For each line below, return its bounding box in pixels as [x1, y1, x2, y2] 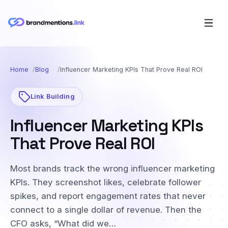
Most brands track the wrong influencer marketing [10, 163, 215, 174]
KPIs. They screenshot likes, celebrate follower [10, 177, 201, 187]
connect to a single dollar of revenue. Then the [10, 204, 202, 215]
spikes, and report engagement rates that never [10, 190, 206, 201]
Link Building [31, 92, 75, 101]
